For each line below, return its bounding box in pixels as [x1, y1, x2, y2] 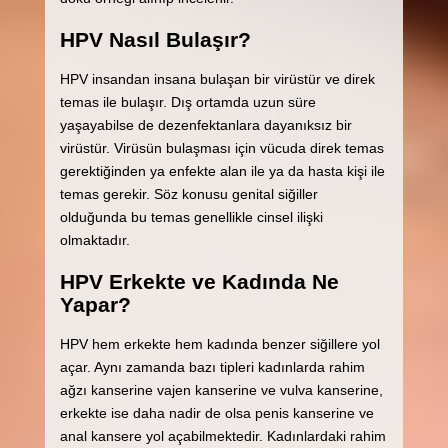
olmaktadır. [59, 232, 130, 249]
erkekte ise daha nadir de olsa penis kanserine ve [59, 405, 374, 422]
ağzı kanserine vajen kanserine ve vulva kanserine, [59, 382, 383, 399]
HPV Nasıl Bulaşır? [59, 27, 251, 51]
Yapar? [59, 292, 131, 316]
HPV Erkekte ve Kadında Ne [59, 269, 339, 293]
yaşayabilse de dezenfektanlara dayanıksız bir [59, 117, 352, 134]
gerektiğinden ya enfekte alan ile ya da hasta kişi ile [59, 163, 385, 180]
